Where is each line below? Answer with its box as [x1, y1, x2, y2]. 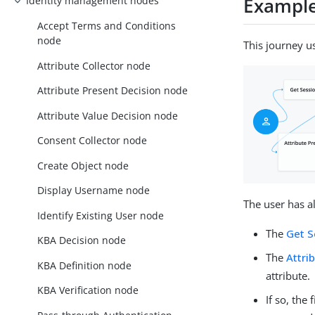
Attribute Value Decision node [37, 108, 179, 122]
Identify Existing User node [37, 208, 165, 222]
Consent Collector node [37, 134, 148, 148]
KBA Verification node [37, 283, 139, 297]
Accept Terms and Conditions [37, 18, 176, 32]
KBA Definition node [37, 258, 132, 272]
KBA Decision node [37, 233, 127, 247]
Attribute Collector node [37, 58, 151, 72]
